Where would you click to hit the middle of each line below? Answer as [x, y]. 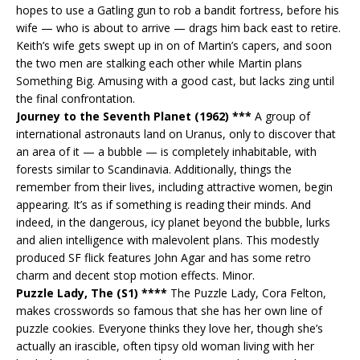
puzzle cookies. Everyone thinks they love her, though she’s [170, 328]
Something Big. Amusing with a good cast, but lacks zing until [175, 80]
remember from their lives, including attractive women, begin [174, 186]
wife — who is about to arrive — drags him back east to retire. [178, 27]
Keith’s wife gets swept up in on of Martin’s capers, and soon [174, 45]
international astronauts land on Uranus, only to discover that [176, 133]
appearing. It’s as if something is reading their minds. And [164, 204]
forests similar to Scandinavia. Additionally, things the [154, 169]
